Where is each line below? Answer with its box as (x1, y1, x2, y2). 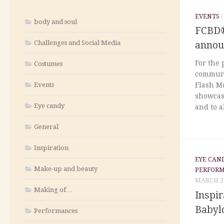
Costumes (34, 59, 62, 67)
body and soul (34, 17, 77, 25)
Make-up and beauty (34, 164, 97, 172)
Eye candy (34, 101, 64, 109)
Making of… (34, 185, 72, 193)
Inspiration (34, 143, 68, 151)
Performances (34, 206, 77, 214)
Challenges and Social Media (34, 38, 120, 46)
